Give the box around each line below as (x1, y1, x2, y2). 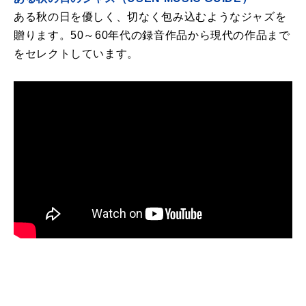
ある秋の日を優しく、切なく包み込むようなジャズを (14, 10, 287, 23)
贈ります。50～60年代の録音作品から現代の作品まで (14, 29, 290, 41)
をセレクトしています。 (14, 47, 139, 59)
